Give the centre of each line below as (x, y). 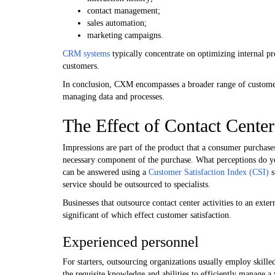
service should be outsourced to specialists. (137, 184)
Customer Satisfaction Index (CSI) (209, 172)
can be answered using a (106, 172)
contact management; (124, 10)
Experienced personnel (131, 242)
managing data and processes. (114, 96)
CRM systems (86, 53)
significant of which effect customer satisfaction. (147, 215)
